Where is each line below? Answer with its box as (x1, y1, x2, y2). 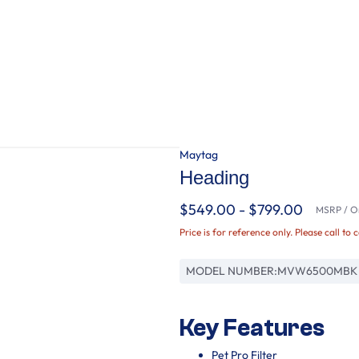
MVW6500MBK (277, 264, 357, 278)
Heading (179, 167, 249, 188)
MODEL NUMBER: (186, 264, 277, 278)
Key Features (179, 314, 325, 342)
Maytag (179, 147, 218, 162)
